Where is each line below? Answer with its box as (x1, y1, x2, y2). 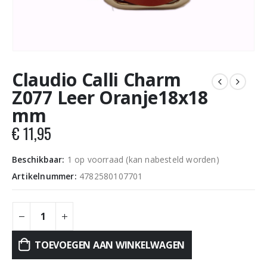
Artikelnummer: (12, 170, 79, 182)
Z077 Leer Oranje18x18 (12, 85, 208, 110)
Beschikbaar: (12, 154, 67, 165)
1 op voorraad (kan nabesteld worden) (67, 154, 219, 165)
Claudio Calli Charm (12, 67, 181, 92)
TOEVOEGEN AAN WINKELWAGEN (35, 238, 185, 252)
